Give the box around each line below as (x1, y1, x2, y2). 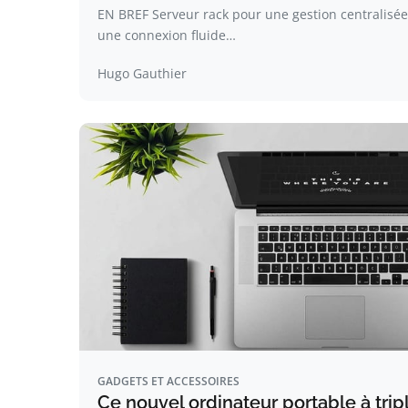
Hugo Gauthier (97, 65, 187, 82)
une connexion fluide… (97, 26, 236, 44)
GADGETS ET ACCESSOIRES (97, 373, 240, 389)
